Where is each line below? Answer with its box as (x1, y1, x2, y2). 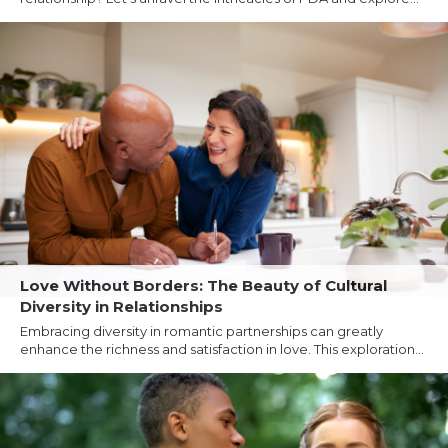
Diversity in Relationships (20, 296, 223, 316)
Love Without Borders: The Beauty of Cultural (20, 275, 387, 295)
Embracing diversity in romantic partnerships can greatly (20, 322, 383, 339)
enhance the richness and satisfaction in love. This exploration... (20, 340, 424, 357)
